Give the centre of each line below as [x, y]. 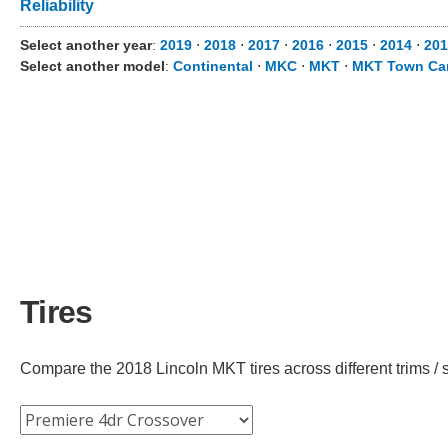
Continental [213, 66]
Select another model [92, 66]
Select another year [86, 45]
